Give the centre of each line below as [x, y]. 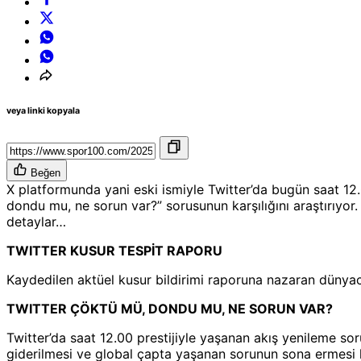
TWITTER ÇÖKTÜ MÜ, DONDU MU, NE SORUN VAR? [170, 309]
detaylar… [36, 222]
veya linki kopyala [43, 111]
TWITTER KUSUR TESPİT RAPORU [114, 251]
